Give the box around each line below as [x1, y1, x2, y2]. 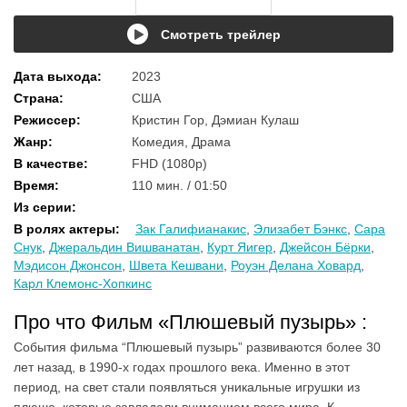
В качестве [14, 156, 84, 171]
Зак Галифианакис [135, 222, 246, 236]
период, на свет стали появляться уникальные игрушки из [14, 380, 360, 394]
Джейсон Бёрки [280, 240, 371, 254]
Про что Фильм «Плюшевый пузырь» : [14, 311, 367, 333]
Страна [14, 91, 59, 105]
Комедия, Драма [132, 134, 231, 149]
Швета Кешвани [129, 258, 223, 273]
